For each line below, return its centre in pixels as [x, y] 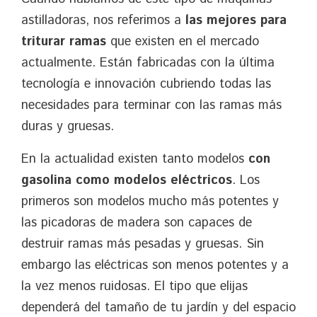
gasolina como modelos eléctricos [127, 181]
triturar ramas [66, 41]
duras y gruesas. [68, 126]
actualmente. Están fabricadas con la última [148, 63]
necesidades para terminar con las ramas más [151, 105]
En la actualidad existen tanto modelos [135, 160]
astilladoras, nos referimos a [103, 20]
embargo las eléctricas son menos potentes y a [155, 266]
